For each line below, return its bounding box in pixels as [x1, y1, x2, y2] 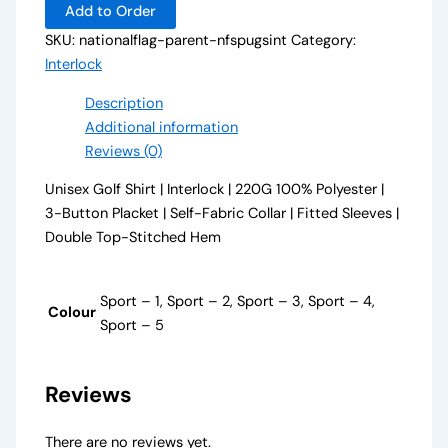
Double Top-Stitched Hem [45, 228, 222, 248]
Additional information [85, 117, 239, 137]
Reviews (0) [85, 141, 163, 161]
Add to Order [65, 2, 157, 22]
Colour [48, 303, 97, 323]
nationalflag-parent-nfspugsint [79, 31, 288, 51]
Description [85, 93, 164, 113]
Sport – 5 [100, 315, 165, 335]
